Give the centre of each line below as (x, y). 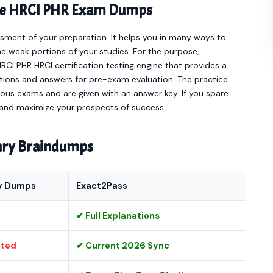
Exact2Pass (102, 186)
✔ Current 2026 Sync (123, 246)
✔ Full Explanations (118, 216)
